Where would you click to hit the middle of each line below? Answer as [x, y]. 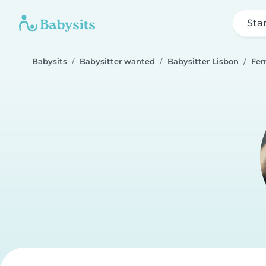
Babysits [50, 61]
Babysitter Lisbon [203, 61]
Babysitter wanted [117, 61]
